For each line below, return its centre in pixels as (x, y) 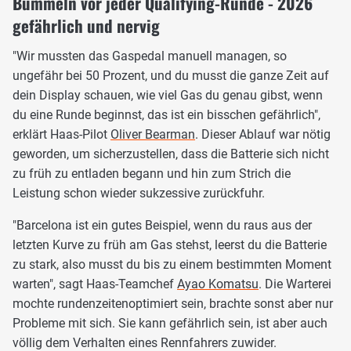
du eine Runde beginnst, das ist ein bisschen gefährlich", (166, 115)
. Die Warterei (295, 284)
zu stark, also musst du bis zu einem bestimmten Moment (172, 265)
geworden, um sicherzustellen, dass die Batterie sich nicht (171, 154)
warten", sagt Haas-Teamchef (95, 284)
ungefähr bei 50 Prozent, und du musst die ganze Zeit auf (171, 76)
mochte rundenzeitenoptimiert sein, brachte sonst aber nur (173, 304)
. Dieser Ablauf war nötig (263, 135)
